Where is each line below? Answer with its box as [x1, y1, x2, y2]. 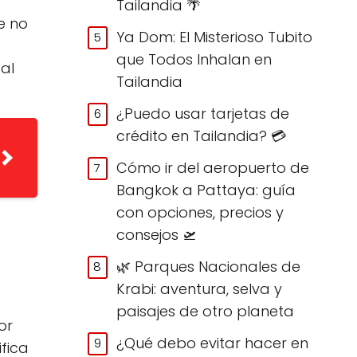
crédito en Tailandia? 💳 [116, 125, 287, 146]
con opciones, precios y [116, 202, 284, 222]
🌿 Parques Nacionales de [116, 256, 301, 277]
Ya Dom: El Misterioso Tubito [116, 26, 313, 47]
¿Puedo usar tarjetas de [116, 103, 290, 124]
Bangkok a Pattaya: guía [116, 179, 296, 200]
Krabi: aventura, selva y [116, 278, 283, 299]
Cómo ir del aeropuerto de [116, 157, 310, 178]
